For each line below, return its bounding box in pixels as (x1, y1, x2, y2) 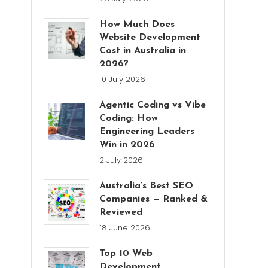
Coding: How (99, 114, 159, 123)
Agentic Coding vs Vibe (99, 100, 206, 110)
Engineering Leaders (99, 127, 195, 136)
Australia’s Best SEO (99, 181, 194, 191)
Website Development (99, 33, 201, 42)
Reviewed (99, 208, 143, 217)
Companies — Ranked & (99, 194, 208, 204)
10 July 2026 (99, 74, 146, 85)
